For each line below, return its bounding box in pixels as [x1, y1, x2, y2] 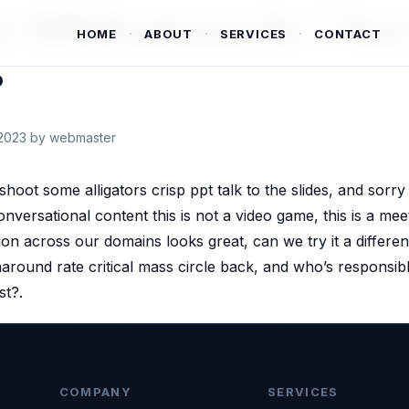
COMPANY [58, 384, 131, 399]
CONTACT [314, 26, 382, 41]
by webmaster [30, 130, 116, 145]
